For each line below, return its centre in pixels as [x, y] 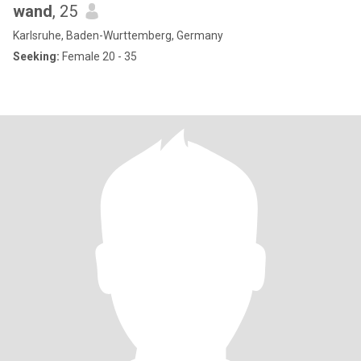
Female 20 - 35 [98, 56]
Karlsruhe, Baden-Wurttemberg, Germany [118, 35]
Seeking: [36, 56]
